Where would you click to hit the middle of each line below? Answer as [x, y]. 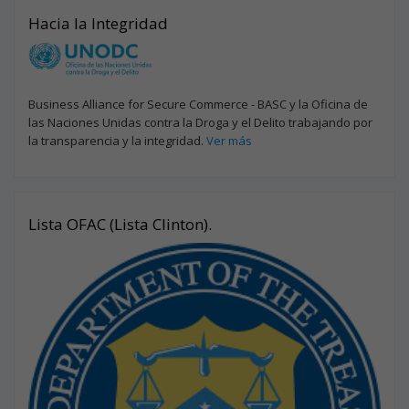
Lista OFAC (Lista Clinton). [120, 224]
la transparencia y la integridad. [117, 140]
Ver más [229, 140]
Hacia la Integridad [98, 23]
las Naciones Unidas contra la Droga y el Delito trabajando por [200, 122]
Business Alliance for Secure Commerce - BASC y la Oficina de [198, 104]
